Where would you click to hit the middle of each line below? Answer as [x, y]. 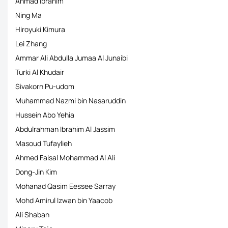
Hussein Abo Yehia [45, 115]
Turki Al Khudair [40, 72]
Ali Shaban [32, 215]
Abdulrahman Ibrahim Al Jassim [65, 129]
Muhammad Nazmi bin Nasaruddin [70, 101]
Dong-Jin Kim [36, 172]
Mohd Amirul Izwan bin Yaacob [64, 200]
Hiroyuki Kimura [40, 29]
